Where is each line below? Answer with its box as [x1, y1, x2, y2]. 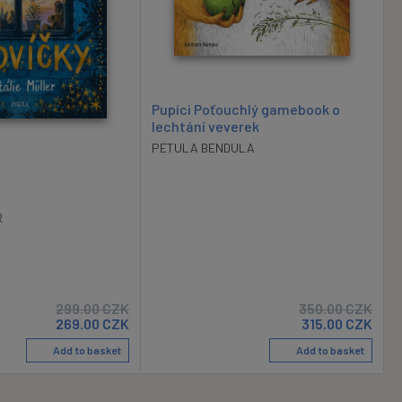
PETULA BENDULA [152, 139, 255, 155]
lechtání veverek [152, 117, 259, 135]
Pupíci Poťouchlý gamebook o [152, 100, 340, 118]
